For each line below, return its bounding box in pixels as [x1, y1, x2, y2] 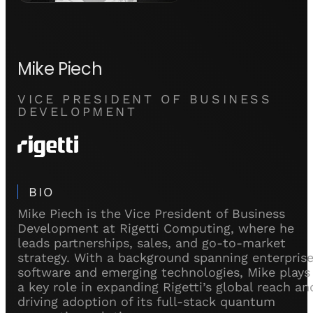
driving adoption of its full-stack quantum [17, 293, 275, 309]
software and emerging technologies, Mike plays [17, 264, 310, 279]
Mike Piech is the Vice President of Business [17, 205, 285, 221]
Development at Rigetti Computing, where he [17, 220, 294, 235]
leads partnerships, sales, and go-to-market [17, 235, 286, 250]
